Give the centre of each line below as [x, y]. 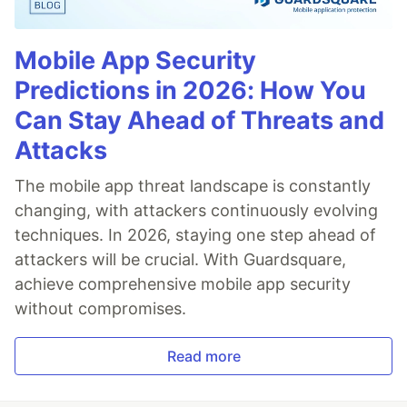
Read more [203, 356]
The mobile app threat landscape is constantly [193, 186]
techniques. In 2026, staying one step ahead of [195, 235]
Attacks [61, 150]
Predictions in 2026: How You [190, 90]
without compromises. [100, 308]
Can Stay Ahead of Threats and [199, 120]
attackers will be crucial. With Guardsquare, [180, 259]
